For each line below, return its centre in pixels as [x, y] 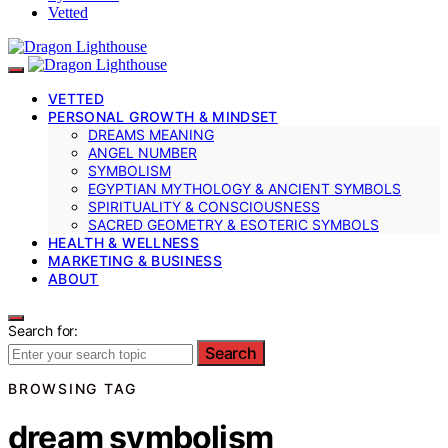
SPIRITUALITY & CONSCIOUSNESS [204, 206]
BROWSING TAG [72, 388]
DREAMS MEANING [151, 134]
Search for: [43, 330]
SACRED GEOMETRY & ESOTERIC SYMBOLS [233, 224]
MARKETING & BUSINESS [135, 260]
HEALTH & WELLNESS [123, 242]
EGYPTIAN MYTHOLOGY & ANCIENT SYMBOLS [244, 188]
